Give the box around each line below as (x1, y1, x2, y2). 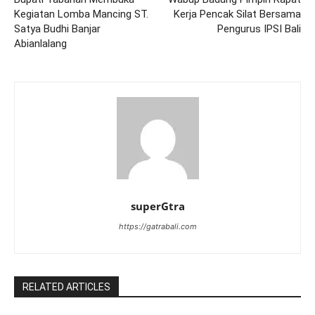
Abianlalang (14, 37, 67, 50)
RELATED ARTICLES (22, 281, 110, 292)
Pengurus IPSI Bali (217, 22, 301, 35)
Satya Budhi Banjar (14, 22, 101, 35)
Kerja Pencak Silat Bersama (173, 7, 301, 20)
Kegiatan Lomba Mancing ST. (14, 7, 148, 20)
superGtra (130, 198, 185, 213)
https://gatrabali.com (118, 221, 197, 231)
